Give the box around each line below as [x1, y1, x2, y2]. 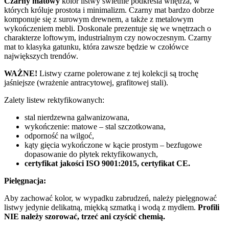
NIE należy [4, 212, 43, 221]
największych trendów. [4, 51, 78, 60]
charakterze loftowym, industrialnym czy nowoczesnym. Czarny [4, 33, 212, 42]
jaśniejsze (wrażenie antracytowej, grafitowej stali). [4, 78, 168, 87]
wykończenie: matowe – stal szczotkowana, [25, 122, 166, 131]
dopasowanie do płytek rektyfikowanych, [25, 149, 158, 158]
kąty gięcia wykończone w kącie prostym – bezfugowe [25, 140, 202, 149]
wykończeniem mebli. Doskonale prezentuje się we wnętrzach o [4, 24, 211, 33]
